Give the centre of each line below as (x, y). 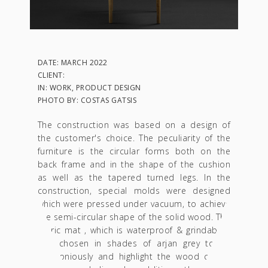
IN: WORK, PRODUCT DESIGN (89, 87)
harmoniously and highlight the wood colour (134, 256)
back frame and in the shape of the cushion (134, 164)
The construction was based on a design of (134, 124)
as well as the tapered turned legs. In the (134, 177)
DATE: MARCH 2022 (72, 62)
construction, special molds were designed (134, 190)
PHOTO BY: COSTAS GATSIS (87, 100)
